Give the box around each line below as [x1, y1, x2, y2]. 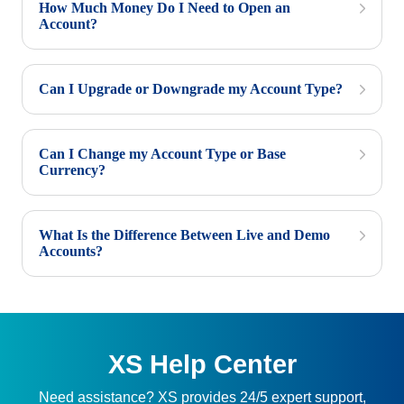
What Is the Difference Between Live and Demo [39, 227, 330, 243]
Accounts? [39, 243, 103, 259]
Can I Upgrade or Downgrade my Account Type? [39, 81, 343, 96]
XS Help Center [107, 350, 297, 379]
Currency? [39, 162, 106, 178]
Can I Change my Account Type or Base [39, 146, 286, 161]
